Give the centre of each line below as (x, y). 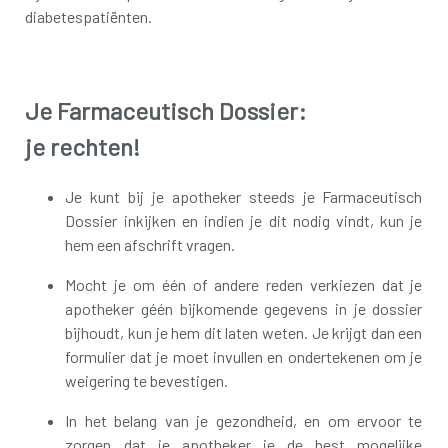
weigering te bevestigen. (147, 381)
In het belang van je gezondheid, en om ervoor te (244, 421)
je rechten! (83, 147)
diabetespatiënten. (89, 17)
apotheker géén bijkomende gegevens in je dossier (244, 309)
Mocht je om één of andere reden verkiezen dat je (244, 285)
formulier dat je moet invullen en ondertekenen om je (244, 357)
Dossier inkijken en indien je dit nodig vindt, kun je (244, 221)
